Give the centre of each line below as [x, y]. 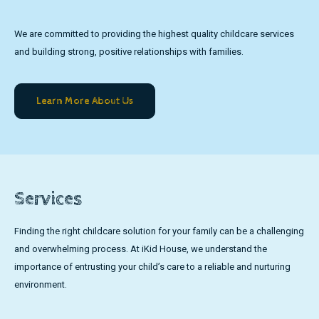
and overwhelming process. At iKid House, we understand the [141, 249]
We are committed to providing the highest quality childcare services [154, 33]
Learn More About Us [85, 100]
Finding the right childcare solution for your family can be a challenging [159, 231]
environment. [41, 284]
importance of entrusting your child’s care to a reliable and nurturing [152, 266]
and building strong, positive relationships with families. [129, 51]
